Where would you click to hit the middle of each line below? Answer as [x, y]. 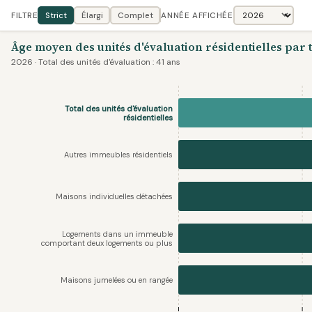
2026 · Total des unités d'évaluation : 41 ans [96, 62]
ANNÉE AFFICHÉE [197, 15]
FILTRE [25, 15]
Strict [56, 15]
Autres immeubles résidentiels [118, 155]
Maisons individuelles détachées [114, 196]
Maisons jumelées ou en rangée [117, 280]
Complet [135, 15]
